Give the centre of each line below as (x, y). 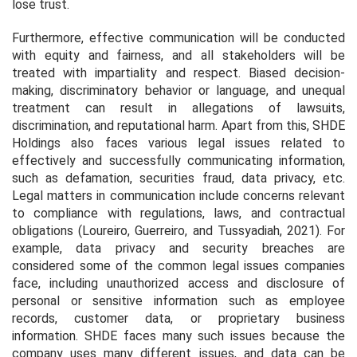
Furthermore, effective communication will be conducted (178, 37)
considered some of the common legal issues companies (178, 265)
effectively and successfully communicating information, (178, 160)
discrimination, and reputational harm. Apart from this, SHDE (178, 125)
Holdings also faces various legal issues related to (178, 143)
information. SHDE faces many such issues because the (178, 335)
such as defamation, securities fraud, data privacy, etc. (178, 178)
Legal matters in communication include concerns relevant (178, 195)
